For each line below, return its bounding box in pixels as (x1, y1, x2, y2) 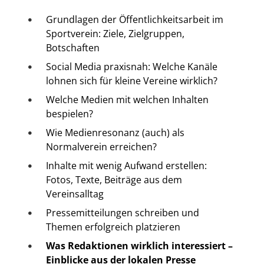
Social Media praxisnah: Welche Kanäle (45, 60, 217, 74)
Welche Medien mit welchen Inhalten (45, 93, 209, 107)
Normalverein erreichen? (45, 140, 159, 154)
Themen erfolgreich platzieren (45, 220, 180, 234)
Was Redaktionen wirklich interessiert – (45, 239, 233, 253)
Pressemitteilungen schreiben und (45, 206, 199, 220)
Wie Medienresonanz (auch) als (45, 126, 184, 140)
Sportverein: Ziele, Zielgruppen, (45, 27, 184, 41)
